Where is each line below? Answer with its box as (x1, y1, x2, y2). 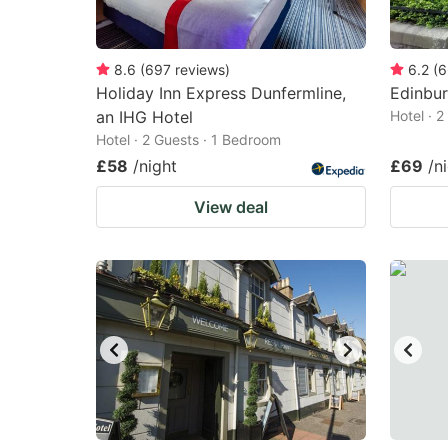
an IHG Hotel (96, 107, 193, 127)
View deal (194, 197, 268, 217)
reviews (175, 61, 225, 78)
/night (133, 156, 177, 176)
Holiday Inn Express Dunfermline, (96, 83, 346, 103)
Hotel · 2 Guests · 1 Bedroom (96, 131, 281, 148)
